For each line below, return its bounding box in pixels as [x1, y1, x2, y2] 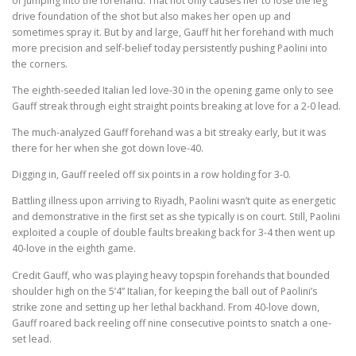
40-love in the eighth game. [12, 242, 136, 256]
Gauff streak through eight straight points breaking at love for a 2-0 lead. [12, 99, 341, 114]
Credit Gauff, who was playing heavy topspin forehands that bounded [12, 268, 330, 282]
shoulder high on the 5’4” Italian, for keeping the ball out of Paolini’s [12, 284, 317, 298]
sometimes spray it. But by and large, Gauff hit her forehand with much [12, 25, 334, 39]
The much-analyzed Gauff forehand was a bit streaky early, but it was [12, 126, 326, 140]
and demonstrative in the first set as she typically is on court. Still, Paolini [12, 210, 340, 224]
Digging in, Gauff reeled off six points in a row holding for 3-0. [12, 168, 291, 182]
